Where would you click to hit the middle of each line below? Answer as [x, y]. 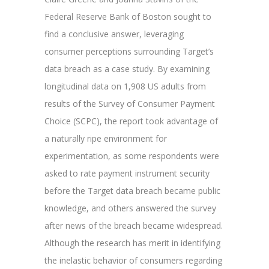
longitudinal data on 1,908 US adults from [125, 86]
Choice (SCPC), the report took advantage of [131, 121]
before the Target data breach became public [132, 191]
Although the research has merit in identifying [132, 243]
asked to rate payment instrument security [127, 174]
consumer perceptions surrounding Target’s [129, 52]
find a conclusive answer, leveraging [114, 34]
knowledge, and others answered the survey [130, 208]
